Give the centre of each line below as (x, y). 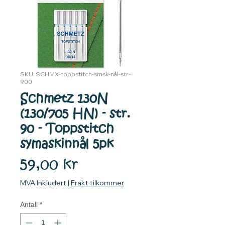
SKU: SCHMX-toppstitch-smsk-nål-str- (75, 74)
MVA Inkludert (43, 183)
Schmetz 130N (64, 99)
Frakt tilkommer (97, 183)
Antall (29, 205)
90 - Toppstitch (67, 129)
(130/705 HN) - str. (75, 114)
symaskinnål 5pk (67, 144)
